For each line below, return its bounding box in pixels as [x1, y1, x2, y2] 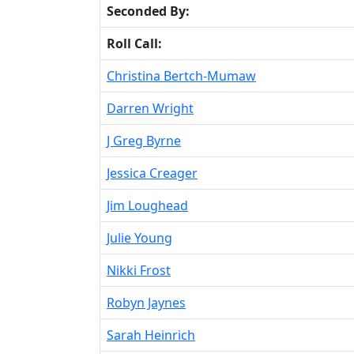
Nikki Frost [107, 261, 171, 279]
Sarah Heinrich [107, 326, 195, 344]
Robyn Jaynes [107, 293, 186, 311]
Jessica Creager [107, 164, 198, 182]
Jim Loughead [107, 196, 188, 214]
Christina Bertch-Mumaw [107, 66, 256, 85]
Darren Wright [107, 99, 194, 117]
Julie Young [107, 228, 172, 247]
